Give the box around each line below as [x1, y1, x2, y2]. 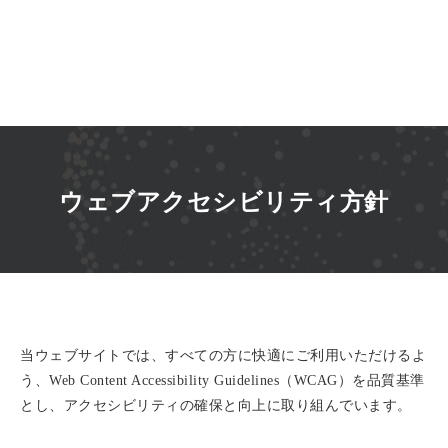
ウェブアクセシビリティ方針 [59, 189, 389, 215]
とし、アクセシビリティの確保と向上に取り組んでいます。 [20, 398, 412, 413]
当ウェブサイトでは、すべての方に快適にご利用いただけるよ [20, 348, 426, 363]
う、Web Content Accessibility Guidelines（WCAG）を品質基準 [20, 373, 425, 388]
